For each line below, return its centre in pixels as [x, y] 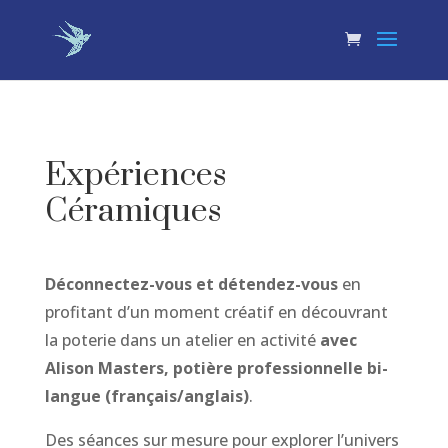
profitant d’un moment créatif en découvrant [216, 312]
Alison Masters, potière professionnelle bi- [216, 368]
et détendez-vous [266, 284]
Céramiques [132, 211]
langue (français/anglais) [146, 396]
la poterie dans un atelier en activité [182, 340]
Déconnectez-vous [118, 284]
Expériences [135, 175]
